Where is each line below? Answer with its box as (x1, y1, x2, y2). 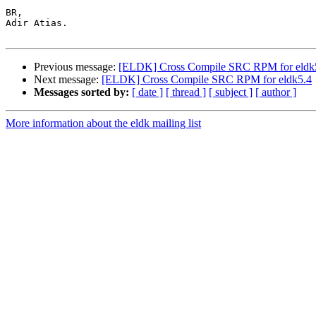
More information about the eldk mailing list (6, 117, 201, 130)
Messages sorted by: (34, 86, 129, 99)
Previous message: (34, 61, 119, 73)
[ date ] (132, 86, 163, 99)
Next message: (34, 73, 102, 86)
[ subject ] (209, 86, 253, 99)
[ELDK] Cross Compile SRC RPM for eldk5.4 (102, 73, 312, 86)
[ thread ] (166, 86, 206, 99)
